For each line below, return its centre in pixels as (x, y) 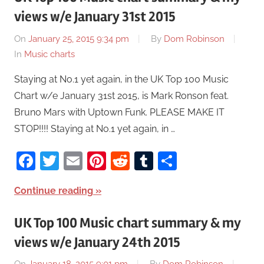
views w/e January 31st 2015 (95, 17)
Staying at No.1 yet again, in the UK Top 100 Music (121, 79)
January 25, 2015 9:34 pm (79, 39)
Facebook (78, 160)
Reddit (158, 160)
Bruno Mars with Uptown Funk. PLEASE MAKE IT (119, 112)
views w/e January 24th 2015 (97, 242)
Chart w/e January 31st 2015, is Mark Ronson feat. (121, 95)
